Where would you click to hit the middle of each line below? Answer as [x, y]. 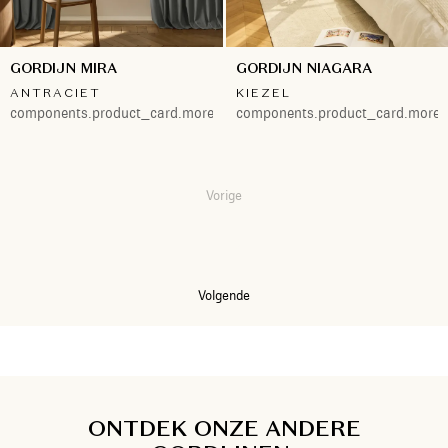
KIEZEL [263, 92]
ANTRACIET [55, 92]
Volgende [224, 294]
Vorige [224, 194]
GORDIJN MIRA [63, 67]
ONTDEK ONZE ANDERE [224, 427]
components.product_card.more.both [128, 112]
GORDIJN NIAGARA [303, 67]
